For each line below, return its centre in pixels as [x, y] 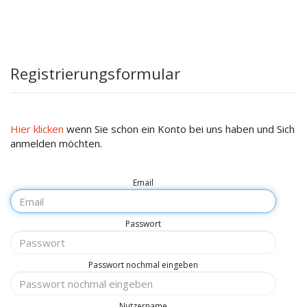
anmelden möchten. [56, 143]
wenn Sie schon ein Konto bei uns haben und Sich [179, 128]
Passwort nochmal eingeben [143, 265]
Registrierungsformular [95, 74]
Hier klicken [37, 128]
